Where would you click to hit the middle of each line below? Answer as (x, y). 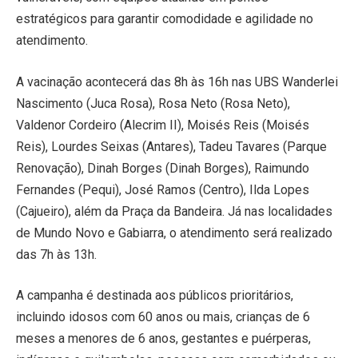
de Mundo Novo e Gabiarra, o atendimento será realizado (174, 233)
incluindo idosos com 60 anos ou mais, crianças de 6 (163, 317)
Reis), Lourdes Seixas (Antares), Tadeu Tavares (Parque (171, 146)
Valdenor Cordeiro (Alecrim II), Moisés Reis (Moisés (163, 125)
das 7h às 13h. (56, 254)
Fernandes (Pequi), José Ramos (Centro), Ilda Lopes (163, 189)
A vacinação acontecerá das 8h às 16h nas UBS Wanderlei (177, 82)
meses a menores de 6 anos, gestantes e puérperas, (163, 339)
